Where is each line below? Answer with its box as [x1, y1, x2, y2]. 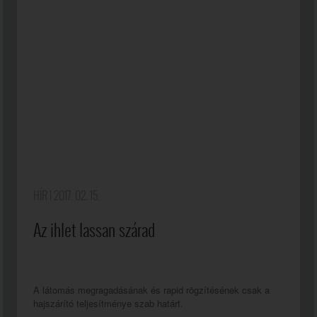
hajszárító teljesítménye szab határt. [33, 296, 186, 310]
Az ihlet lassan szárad [33, 218, 155, 243]
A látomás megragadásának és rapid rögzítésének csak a [33, 283, 270, 296]
